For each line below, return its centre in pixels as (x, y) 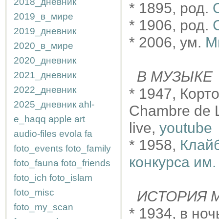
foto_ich (30, 178)
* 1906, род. (171, 25)
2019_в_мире (44, 16)
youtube (186, 128)
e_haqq (30, 119)
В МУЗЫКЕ (175, 77)
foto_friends (86, 163)
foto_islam (71, 178)
